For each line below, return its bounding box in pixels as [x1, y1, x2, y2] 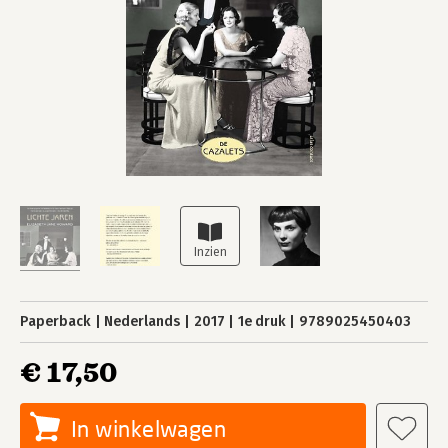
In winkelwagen [71, 415, 227, 442]
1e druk [237, 313, 286, 330]
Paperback [20, 313, 91, 330]
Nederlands [104, 313, 181, 330]
